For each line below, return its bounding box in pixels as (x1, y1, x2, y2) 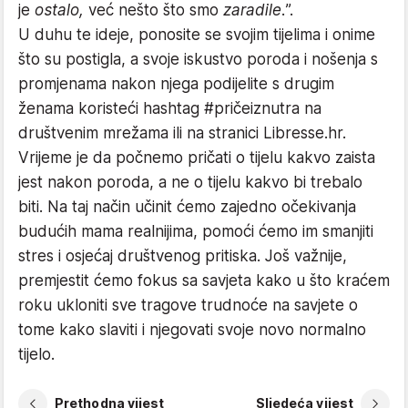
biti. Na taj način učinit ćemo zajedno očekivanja (18, 197, 356, 216)
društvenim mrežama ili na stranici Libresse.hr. (18, 123, 346, 142)
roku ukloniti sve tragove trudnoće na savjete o (18, 295, 358, 314)
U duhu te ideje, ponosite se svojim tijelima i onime (18, 25, 375, 44)
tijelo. (18, 344, 55, 363)
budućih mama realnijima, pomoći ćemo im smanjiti (18, 221, 373, 240)
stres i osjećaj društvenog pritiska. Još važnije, (18, 246, 347, 265)
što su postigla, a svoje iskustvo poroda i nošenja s (18, 49, 378, 68)
